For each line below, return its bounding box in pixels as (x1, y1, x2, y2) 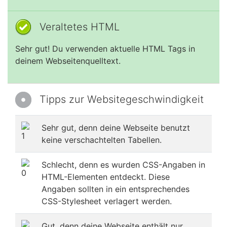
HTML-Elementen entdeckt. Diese (42, 172, 170, 182)
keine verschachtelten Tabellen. (42, 135, 162, 145)
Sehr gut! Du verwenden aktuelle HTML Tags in (15, 44, 195, 54)
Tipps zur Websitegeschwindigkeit (40, 93, 204, 105)
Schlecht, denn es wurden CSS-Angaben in (42, 160, 205, 170)
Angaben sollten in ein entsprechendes (42, 184, 190, 194)
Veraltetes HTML (40, 21, 120, 33)
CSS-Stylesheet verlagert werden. (42, 196, 172, 206)
